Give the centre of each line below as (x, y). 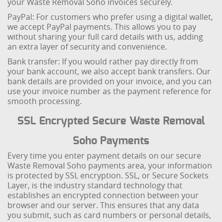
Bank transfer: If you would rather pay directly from (103, 61)
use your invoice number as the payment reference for (110, 91)
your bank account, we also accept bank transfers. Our (109, 71)
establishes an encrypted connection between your (103, 195)
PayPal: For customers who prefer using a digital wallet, (111, 17)
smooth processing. (45, 101)
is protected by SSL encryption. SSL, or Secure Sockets (108, 175)
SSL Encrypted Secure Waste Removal (111, 121)
